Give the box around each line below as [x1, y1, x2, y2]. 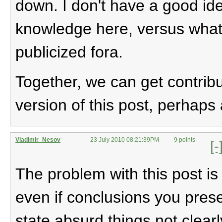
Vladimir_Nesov [15, 136, 60, 143]
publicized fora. [15, 43, 123, 61]
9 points [174, 136, 195, 143]
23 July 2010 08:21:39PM [90, 136, 159, 143]
